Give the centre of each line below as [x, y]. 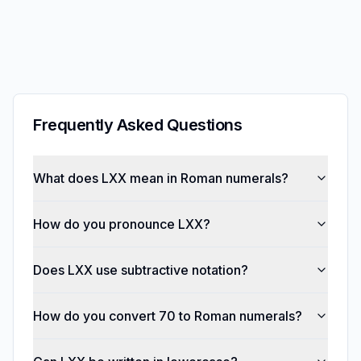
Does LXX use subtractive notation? [141, 270]
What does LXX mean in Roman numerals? [161, 178]
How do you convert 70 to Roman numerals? [168, 316]
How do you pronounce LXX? [122, 224]
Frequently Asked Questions [137, 125]
